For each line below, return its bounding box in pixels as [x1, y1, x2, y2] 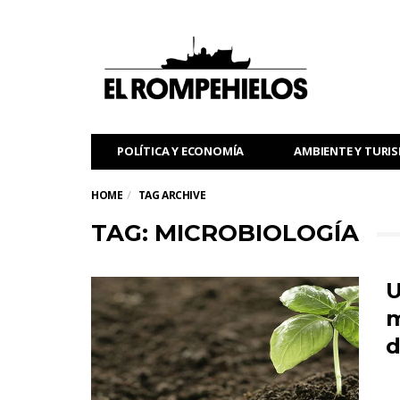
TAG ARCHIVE [137, 187, 206, 203]
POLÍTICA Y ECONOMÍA [117, 143, 245, 159]
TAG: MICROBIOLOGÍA [91, 219, 359, 247]
